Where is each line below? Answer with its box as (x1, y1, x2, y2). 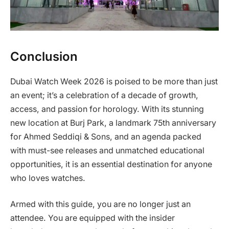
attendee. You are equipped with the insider (10, 213, 175, 223)
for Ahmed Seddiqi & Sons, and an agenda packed (10, 131, 201, 142)
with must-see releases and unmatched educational (10, 145, 204, 155)
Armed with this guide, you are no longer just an (10, 199, 191, 210)
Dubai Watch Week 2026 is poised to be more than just (10, 76, 218, 86)
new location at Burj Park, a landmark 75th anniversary (10, 118, 216, 128)
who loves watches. (10, 173, 85, 183)
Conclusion (10, 49, 78, 64)
